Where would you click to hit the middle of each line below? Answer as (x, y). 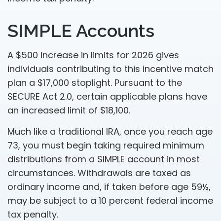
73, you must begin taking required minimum (106, 145)
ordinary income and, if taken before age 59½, (109, 187)
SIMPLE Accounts (81, 31)
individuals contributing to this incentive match (110, 69)
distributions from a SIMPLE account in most (104, 159)
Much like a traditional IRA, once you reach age (110, 131)
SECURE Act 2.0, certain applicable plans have (107, 96)
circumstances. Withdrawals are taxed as (99, 173)
